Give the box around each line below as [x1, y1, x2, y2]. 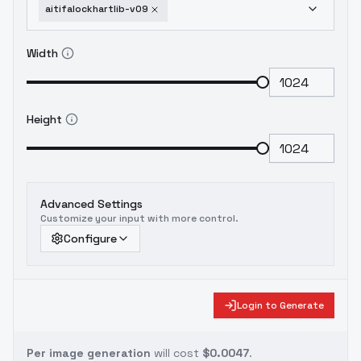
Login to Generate [237, 299, 324, 312]
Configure [64, 231, 117, 246]
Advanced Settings [40, 197, 143, 211]
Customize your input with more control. [40, 212, 239, 225]
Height [27, 112, 62, 127]
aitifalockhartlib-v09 [45, 2, 148, 15]
